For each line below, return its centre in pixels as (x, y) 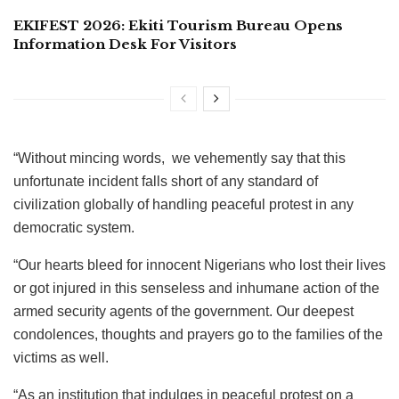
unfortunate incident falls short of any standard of (166, 182)
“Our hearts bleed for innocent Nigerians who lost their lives (199, 265)
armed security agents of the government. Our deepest (183, 312)
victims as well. (61, 358)
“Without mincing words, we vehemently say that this (179, 159)
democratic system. (74, 228)
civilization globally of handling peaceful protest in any (183, 205)
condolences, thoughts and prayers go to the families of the (198, 335)
